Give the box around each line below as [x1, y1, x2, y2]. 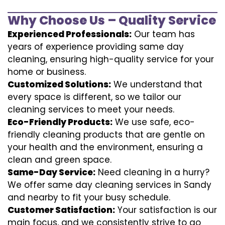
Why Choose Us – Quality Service [8, 12, 216, 29]
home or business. [8, 65, 86, 78]
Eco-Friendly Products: [8, 116, 113, 128]
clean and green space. [8, 153, 111, 166]
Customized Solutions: [8, 78, 111, 90]
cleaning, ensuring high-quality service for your [8, 53, 214, 65]
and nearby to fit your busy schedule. [8, 191, 170, 203]
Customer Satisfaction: [8, 203, 115, 216]
